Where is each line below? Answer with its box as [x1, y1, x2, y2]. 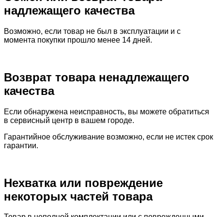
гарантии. [4, 141, 38, 150]
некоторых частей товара [4, 189, 153, 203]
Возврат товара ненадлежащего [4, 70, 189, 84]
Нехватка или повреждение [4, 176, 163, 189]
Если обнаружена [4, 107, 70, 116]
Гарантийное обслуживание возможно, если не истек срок [4, 132, 213, 141]
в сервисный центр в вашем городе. [4, 116, 134, 124]
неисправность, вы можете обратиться [70, 107, 209, 116]
